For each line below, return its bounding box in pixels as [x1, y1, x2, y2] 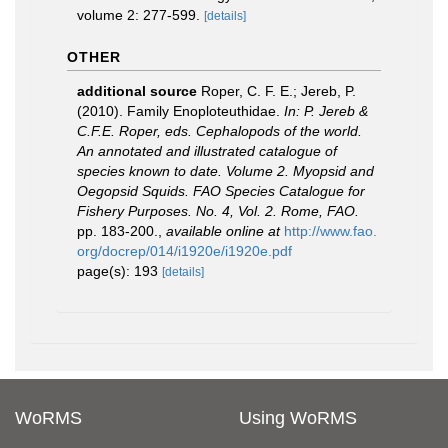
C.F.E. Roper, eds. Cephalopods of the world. [77, 123, 362, 139]
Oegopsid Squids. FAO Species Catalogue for [77, 183, 365, 199]
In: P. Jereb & [284, 103, 368, 119]
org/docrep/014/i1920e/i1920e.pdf [77, 243, 292, 259]
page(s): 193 [77, 263, 162, 279]
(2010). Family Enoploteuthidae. [77, 103, 284, 119]
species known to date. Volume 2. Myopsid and [77, 163, 374, 179]
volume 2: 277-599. [77, 7, 200, 23]
